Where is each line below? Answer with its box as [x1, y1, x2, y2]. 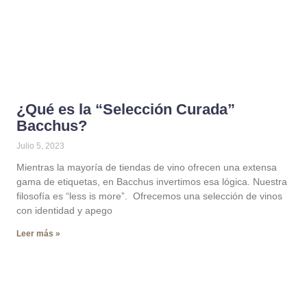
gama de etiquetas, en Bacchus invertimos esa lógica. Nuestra [16, 176, 287, 187]
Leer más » [16, 229, 60, 238]
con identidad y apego [16, 205, 112, 216]
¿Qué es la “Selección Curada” [16, 101, 235, 118]
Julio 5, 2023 [16, 141, 64, 151]
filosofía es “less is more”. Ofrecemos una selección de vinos [16, 191, 282, 201]
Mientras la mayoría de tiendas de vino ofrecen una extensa [16, 162, 277, 173]
